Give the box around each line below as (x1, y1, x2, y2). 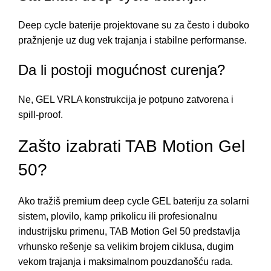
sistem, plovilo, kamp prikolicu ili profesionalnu (18, 211, 217, 221)
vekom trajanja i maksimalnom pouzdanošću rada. (18, 256, 233, 267)
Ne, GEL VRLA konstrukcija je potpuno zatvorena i (18, 94, 233, 105)
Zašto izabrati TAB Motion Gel (18, 136, 245, 155)
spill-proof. (18, 109, 63, 120)
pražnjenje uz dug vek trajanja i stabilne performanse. (18, 34, 247, 45)
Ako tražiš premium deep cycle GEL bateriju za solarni (18, 195, 249, 206)
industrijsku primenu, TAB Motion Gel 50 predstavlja (18, 226, 240, 237)
